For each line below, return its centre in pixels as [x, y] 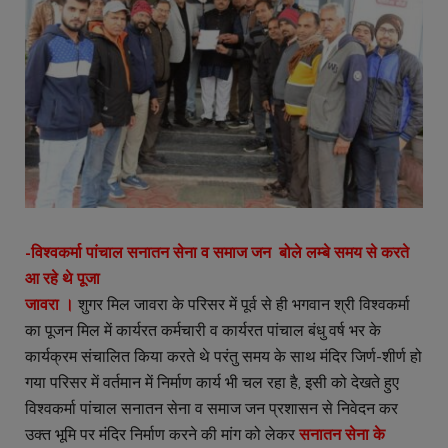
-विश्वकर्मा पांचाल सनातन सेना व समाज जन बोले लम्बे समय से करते [217, 253]
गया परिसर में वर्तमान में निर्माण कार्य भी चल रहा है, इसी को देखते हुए [212, 383]
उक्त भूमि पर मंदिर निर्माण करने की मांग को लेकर [162, 435]
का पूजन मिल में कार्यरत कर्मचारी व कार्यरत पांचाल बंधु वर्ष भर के [203, 331]
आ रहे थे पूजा [64, 279]
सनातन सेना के [342, 435]
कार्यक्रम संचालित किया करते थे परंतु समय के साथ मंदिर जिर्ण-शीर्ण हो [223, 357]
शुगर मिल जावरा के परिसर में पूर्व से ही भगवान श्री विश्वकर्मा [242, 305]
